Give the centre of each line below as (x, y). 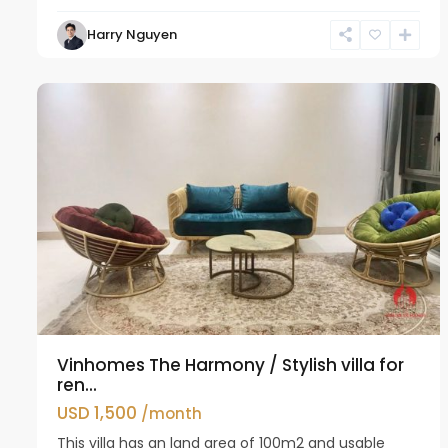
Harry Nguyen (132, 34)
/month (171, 413)
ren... (77, 384)
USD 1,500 (99, 412)
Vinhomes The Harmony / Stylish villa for (230, 364)
